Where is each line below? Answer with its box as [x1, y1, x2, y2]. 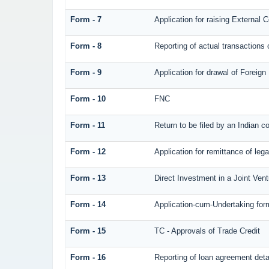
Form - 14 [70, 200, 106, 210]
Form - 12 [70, 147, 106, 157]
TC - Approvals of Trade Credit [154, 226, 260, 236]
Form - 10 [70, 94, 106, 104]
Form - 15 [70, 226, 106, 236]
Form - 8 [70, 41, 101, 51]
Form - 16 [70, 253, 106, 262]
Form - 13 [70, 174, 106, 183]
